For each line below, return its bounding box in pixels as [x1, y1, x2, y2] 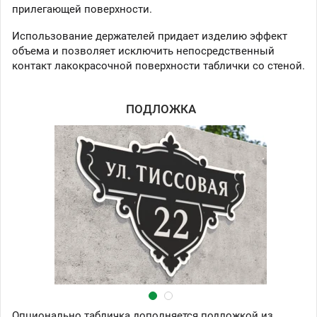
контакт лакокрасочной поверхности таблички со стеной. [12, 59, 305, 72]
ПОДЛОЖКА [125, 101, 196, 116]
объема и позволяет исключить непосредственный [12, 44, 275, 57]
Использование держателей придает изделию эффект [12, 29, 287, 42]
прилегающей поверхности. [12, 2, 152, 16]
